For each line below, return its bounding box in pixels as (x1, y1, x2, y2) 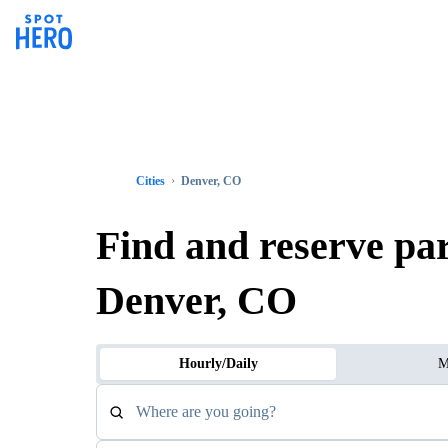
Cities (136, 174, 165, 188)
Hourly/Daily (178, 356, 258, 371)
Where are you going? (136, 403, 276, 420)
